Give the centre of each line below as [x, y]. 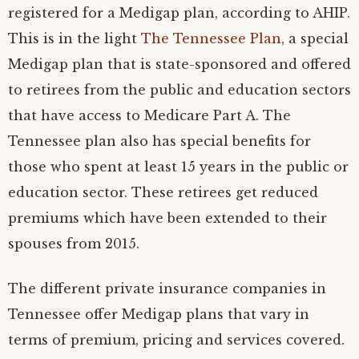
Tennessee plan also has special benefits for [159, 141]
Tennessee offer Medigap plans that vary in [159, 314]
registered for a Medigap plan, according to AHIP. [179, 12]
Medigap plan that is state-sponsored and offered [179, 64]
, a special [315, 38]
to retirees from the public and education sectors [179, 89]
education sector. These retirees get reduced [163, 192]
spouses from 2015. [74, 243]
